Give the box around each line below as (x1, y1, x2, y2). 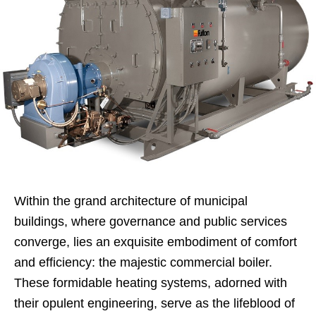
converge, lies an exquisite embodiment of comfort (14, 235, 297, 249)
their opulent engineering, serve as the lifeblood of (14, 296, 295, 310)
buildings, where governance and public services (14, 214, 287, 229)
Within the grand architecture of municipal (14, 194, 248, 208)
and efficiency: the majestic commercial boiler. (14, 255, 272, 269)
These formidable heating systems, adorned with (14, 276, 287, 290)
